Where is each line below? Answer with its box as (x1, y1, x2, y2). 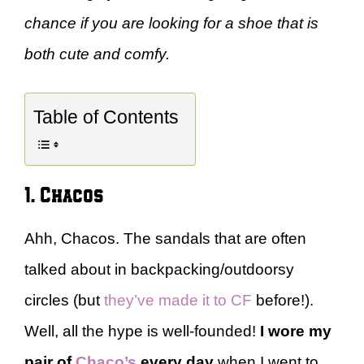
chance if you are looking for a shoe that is (24, 14, 318, 32)
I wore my (260, 323, 331, 340)
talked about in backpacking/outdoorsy (24, 261, 294, 278)
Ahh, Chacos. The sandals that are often (24, 230, 306, 247)
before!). (252, 292, 314, 309)
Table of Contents (33, 106, 179, 128)
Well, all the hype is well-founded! (24, 323, 260, 340)
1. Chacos (24, 180, 104, 207)
